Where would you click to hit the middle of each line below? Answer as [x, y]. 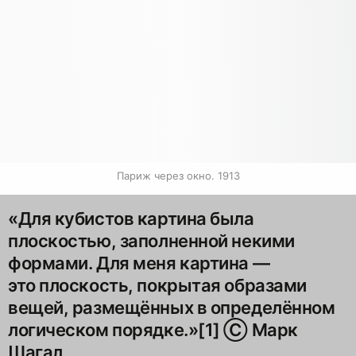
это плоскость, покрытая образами [157, 285]
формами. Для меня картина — [139, 263]
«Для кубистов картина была [131, 218]
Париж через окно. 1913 [178, 175]
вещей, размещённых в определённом [172, 307]
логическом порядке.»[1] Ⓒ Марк [153, 329]
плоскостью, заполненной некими [151, 240]
